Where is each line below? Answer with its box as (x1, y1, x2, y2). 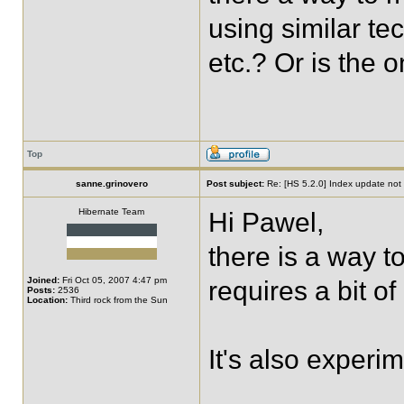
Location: (27, 295, 68, 305)
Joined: (27, 275, 60, 285)
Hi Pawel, (208, 207, 324, 237)
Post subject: (207, 179, 264, 188)
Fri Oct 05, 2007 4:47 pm (60, 275, 167, 285)
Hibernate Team (78, 207, 144, 216)
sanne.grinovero (75, 179, 148, 188)
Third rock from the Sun (68, 295, 168, 305)
